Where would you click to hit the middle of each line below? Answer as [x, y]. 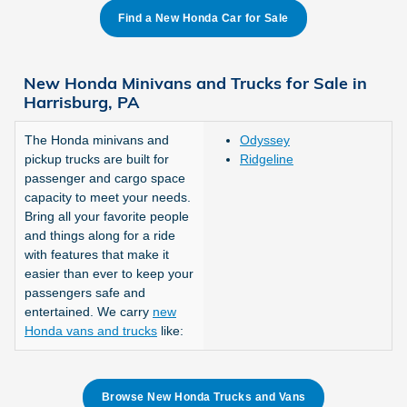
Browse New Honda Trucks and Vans [203, 397]
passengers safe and [85, 292]
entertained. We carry [89, 311]
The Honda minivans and [97, 139]
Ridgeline [267, 159]
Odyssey [265, 139]
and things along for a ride [100, 235]
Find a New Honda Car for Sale [203, 18]
